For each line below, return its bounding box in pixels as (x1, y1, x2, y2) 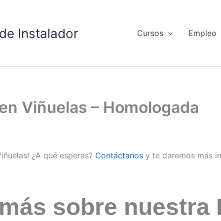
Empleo (188, 28, 217, 38)
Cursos (137, 28, 163, 38)
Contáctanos (95, 150, 143, 161)
